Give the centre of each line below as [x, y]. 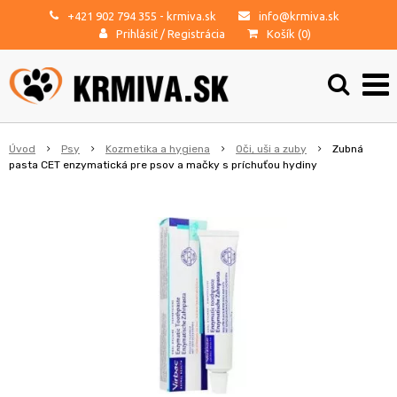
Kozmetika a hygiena [158, 148]
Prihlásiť [137, 34]
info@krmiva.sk [299, 16]
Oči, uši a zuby [271, 148]
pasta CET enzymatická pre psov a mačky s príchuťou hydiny [163, 164]
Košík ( [284, 34]
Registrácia [196, 34]
